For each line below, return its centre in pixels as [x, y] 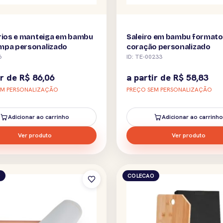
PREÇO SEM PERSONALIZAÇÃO [169, 89]
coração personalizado [168, 47]
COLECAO [141, 175]
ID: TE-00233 [144, 56]
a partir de [150, 77]
